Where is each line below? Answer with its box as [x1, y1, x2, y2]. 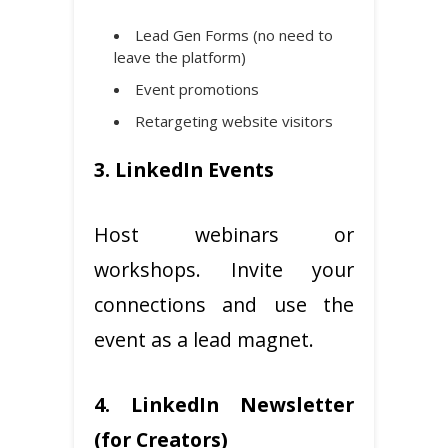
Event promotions [135, 78, 259, 99]
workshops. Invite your [94, 255, 354, 283]
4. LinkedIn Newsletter [94, 390, 354, 418]
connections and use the [94, 290, 354, 318]
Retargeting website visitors [135, 110, 333, 131]
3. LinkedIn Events [94, 155, 274, 183]
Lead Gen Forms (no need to [135, 24, 333, 45]
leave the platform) [114, 46, 246, 67]
